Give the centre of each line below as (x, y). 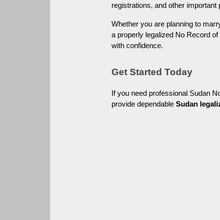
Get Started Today (152, 72)
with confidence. (137, 45)
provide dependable (144, 104)
